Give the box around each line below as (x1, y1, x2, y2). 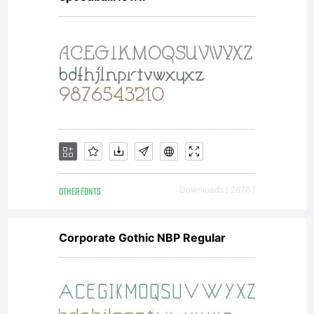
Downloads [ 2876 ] (179, 184, 255, 195)
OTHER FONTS (59, 184, 101, 200)
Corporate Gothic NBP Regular (59, 231, 226, 245)
